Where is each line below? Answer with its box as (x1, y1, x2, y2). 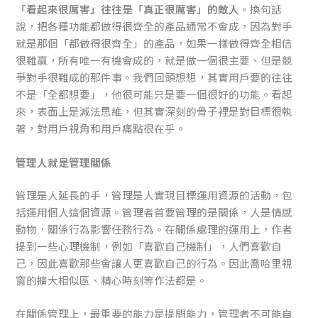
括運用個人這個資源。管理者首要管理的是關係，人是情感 (16, 204, 293, 219)
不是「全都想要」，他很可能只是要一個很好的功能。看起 (16, 87, 293, 102)
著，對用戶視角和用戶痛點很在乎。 (16, 121, 187, 136)
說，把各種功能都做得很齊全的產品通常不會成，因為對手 (16, 18, 293, 34)
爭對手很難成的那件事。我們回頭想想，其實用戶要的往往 (16, 70, 293, 85)
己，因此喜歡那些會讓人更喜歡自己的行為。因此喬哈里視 (16, 255, 293, 270)
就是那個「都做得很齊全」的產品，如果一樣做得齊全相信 (16, 35, 293, 51)
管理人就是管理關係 (16, 154, 112, 170)
